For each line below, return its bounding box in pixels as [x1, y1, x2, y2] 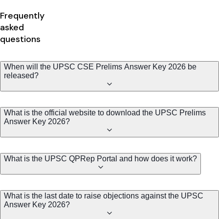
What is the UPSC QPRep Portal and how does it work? [4, 154, 197, 163]
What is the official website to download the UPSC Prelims [4, 109, 206, 117]
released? [4, 71, 39, 80]
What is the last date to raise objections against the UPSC [4, 192, 203, 200]
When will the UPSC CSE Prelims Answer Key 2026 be [4, 63, 197, 71]
